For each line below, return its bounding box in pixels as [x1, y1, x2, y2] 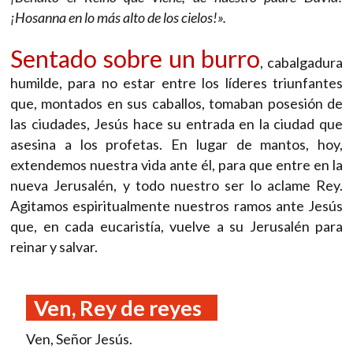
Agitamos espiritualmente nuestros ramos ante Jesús [10, 197, 343, 215]
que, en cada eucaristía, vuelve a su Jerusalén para [10, 217, 343, 236]
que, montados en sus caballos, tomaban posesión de [10, 95, 343, 113]
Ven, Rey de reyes [26, 295, 217, 321]
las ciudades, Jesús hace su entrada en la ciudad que [10, 115, 343, 133]
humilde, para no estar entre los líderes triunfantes [10, 74, 343, 92]
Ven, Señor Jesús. [26, 330, 132, 348]
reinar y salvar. [10, 238, 98, 256]
